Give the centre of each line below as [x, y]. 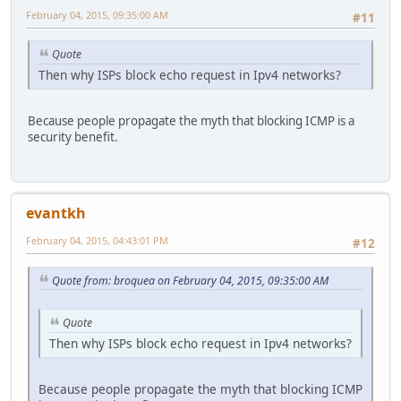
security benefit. [73, 137]
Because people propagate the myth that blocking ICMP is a [191, 120]
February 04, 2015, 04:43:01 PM [97, 241]
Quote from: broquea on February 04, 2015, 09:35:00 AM [190, 280]
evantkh [56, 213]
